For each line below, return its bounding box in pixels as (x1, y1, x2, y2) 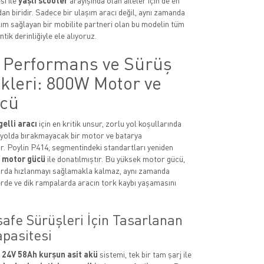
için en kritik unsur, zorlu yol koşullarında (37, 118, 181, 128)
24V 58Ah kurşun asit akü (1, 249, 98, 259)
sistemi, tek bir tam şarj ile (97, 249, 192, 259)
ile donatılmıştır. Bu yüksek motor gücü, (45, 154, 185, 164)
